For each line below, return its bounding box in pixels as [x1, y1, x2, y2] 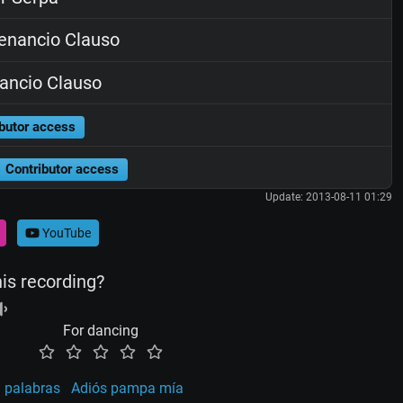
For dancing [63, 322, 139, 340]
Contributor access [4, 161, 119, 177]
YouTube [39, 225, 91, 240]
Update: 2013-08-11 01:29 [264, 191, 392, 204]
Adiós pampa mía [70, 380, 184, 398]
